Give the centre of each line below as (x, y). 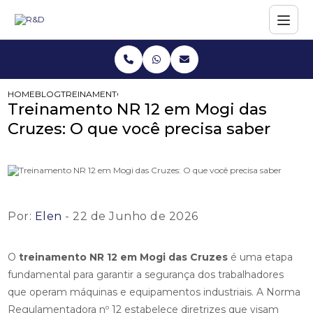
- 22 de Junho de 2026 (130, 216)
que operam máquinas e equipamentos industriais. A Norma (154, 292)
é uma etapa (261, 257)
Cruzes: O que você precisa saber (139, 129)
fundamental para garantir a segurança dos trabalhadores (146, 275)
